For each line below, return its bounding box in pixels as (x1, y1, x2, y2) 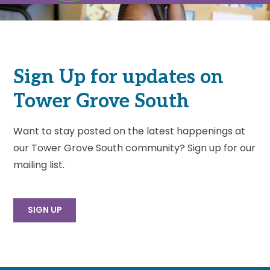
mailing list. (13, 157, 65, 172)
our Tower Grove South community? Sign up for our (13, 140, 256, 155)
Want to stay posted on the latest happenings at (13, 124, 246, 138)
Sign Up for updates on (13, 65, 224, 89)
